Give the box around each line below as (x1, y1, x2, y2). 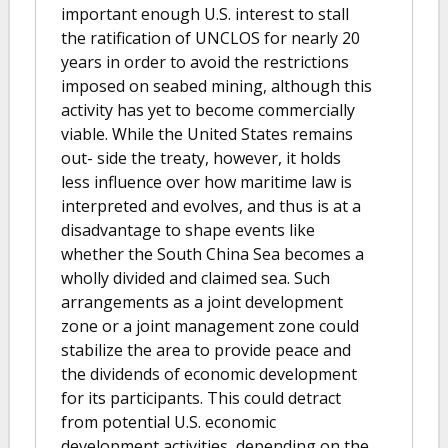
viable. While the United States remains (61, 122, 353, 145)
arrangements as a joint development (61, 290, 343, 313)
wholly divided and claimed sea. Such (61, 266, 330, 289)
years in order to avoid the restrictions (61, 50, 349, 73)
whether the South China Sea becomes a (61, 242, 364, 265)
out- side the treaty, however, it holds (61, 146, 341, 169)
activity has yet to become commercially (61, 98, 355, 121)
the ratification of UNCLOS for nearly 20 (61, 26, 360, 49)
